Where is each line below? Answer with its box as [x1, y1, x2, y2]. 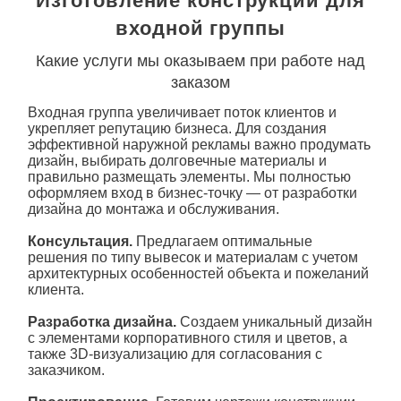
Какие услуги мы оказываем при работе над [35, 51, 365, 70]
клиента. [27, 282, 91, 298]
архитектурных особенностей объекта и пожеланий [27, 266, 369, 282]
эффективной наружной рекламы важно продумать [27, 137, 371, 153]
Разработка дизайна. [27, 314, 176, 330]
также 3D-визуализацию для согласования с [27, 346, 322, 363]
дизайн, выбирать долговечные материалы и [27, 153, 327, 169]
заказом [170, 73, 230, 91]
